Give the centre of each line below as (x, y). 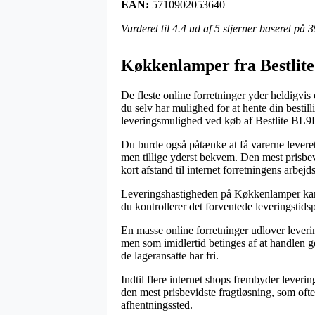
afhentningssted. (157, 305)
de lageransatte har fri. (170, 256)
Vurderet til (147, 29)
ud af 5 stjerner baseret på (247, 29)
